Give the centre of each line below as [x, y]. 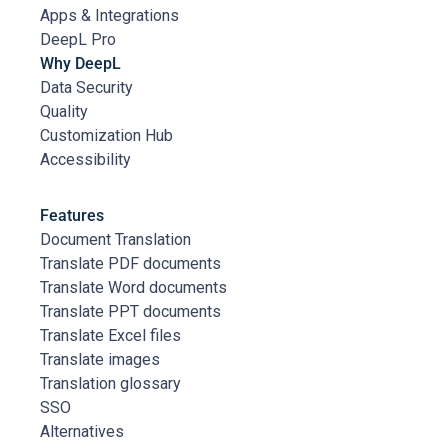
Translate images [100, 360]
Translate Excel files [110, 336]
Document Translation [115, 240]
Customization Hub [106, 136]
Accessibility [85, 160]
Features [72, 216]
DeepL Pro [78, 40]
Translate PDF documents [130, 264]
